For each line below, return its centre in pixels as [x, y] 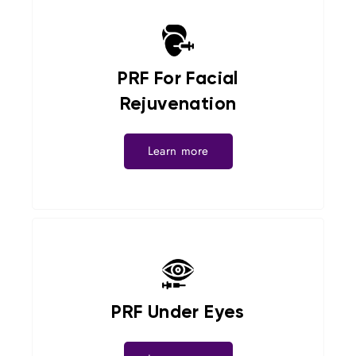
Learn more [178, 151]
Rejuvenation [178, 104]
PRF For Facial [178, 79]
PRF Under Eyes [178, 313]
